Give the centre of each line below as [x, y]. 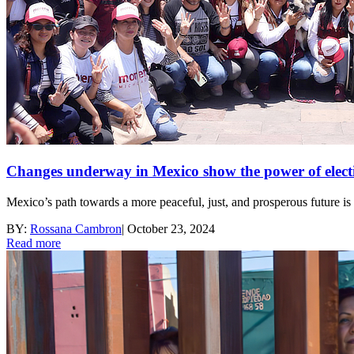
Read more [34, 243]
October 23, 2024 [171, 228]
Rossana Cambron [76, 228]
